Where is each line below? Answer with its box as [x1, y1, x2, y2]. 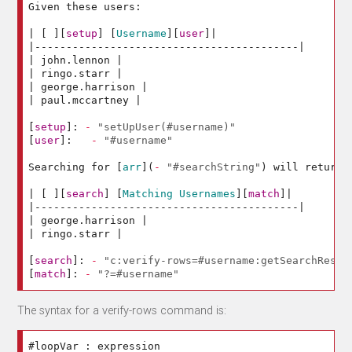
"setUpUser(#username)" [97, 121, 236, 134]
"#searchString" [167, 161, 262, 174]
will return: [267, 161, 350, 174]
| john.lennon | [28, 54, 123, 67]
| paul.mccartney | [28, 94, 142, 107]
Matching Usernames [123, 188, 236, 200]
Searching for [28, 161, 117, 174]
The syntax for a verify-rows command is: [17, 302, 227, 318]
